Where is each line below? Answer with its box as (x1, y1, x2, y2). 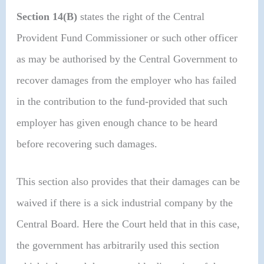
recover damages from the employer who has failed (16, 74, 237, 87)
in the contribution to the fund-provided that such (16, 95, 228, 108)
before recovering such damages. (16, 138, 158, 150)
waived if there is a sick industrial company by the (16, 196, 233, 209)
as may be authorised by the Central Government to (16, 53, 238, 65)
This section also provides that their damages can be (16, 175, 240, 187)
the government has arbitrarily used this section (16, 239, 220, 251)
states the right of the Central (77, 11, 205, 23)
